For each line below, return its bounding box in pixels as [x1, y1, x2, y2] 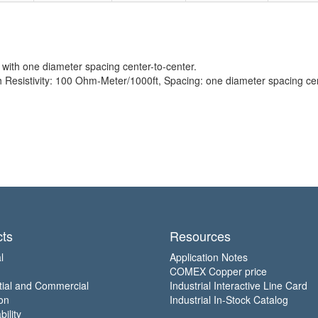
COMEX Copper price [170, 264, 267, 278]
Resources [170, 226, 231, 245]
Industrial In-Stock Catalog [170, 292, 288, 307]
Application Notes [170, 250, 248, 264]
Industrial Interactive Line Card [170, 278, 307, 292]
